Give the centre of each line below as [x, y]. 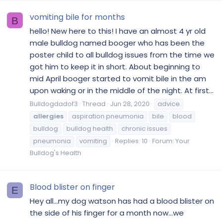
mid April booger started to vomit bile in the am [118, 79]
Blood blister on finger [72, 187]
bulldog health [90, 128]
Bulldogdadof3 [54, 104]
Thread [94, 104]
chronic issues [144, 128]
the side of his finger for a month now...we [107, 213]
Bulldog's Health [55, 153]
